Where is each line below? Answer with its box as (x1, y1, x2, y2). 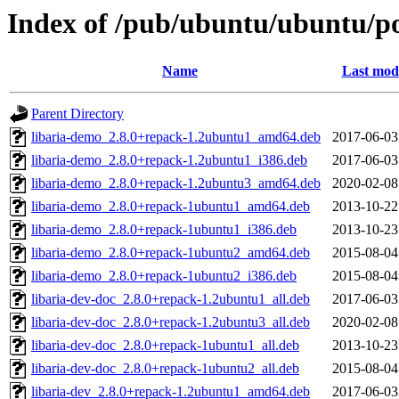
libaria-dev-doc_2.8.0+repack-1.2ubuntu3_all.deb (31, 314, 310, 330)
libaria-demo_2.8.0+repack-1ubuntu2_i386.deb (31, 268, 297, 284)
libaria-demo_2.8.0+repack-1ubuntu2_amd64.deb (31, 245, 310, 261)
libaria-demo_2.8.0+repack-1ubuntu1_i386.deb (31, 222, 297, 238)
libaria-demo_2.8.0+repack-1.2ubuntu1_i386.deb (31, 152, 307, 168)
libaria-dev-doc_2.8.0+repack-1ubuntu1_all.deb (31, 338, 299, 354)
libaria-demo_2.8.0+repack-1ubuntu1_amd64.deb (31, 199, 310, 215)
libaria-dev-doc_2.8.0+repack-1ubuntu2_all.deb (31, 361, 299, 377)
